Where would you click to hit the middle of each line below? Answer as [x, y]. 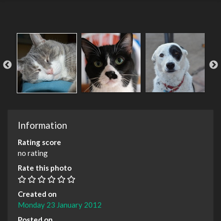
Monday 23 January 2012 [60, 204]
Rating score [39, 142]
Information [42, 125]
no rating [33, 153]
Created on [37, 194]
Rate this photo [45, 167]
